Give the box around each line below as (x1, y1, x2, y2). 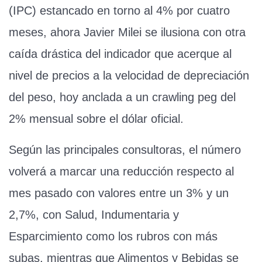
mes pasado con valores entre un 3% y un (9, 186, 229, 199)
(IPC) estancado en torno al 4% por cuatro (9, 4, 230, 17)
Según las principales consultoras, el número (9, 143, 241, 156)
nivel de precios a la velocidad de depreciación (9, 68, 249, 82)
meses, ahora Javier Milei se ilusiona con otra (9, 25, 246, 39)
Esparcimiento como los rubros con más (9, 229, 218, 243)
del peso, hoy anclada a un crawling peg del (9, 90, 236, 104)
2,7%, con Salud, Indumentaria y (9, 208, 179, 221)
